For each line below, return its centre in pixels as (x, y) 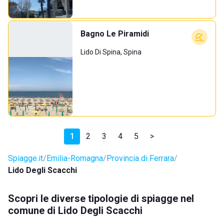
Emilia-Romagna (75, 158)
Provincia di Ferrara (140, 158)
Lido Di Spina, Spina (111, 52)
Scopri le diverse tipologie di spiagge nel (101, 198)
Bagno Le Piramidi (115, 34)
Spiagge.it (25, 158)
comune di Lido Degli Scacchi (75, 210)
